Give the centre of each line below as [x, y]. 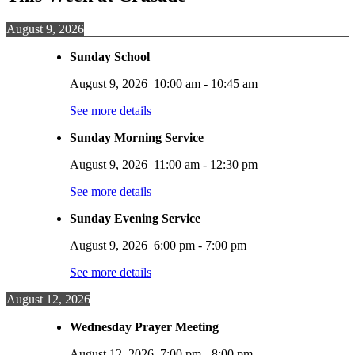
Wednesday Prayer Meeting [144, 327]
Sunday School [110, 57]
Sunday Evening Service [135, 219]
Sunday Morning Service [137, 138]
